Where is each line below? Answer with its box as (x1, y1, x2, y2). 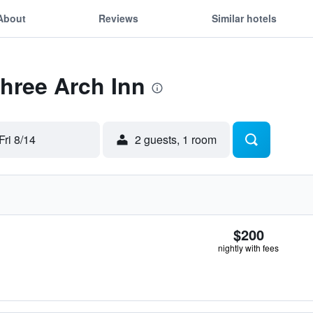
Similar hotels (211, 10, 277, 25)
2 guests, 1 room (135, 131, 217, 147)
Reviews (99, 10, 139, 25)
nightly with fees (218, 242, 279, 254)
